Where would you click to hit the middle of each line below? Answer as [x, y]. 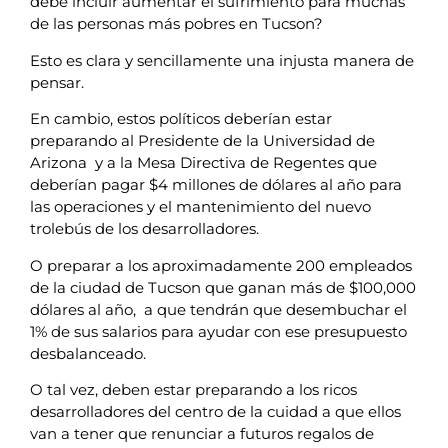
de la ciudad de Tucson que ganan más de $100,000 [223, 287]
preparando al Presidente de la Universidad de [202, 141]
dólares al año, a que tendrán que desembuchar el [218, 309]
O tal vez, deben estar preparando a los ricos [193, 390]
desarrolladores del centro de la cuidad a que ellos [215, 412]
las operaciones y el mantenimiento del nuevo [200, 207]
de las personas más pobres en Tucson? [176, 24]
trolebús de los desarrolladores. [144, 229]
